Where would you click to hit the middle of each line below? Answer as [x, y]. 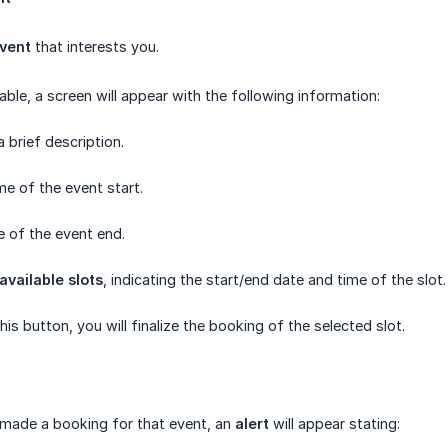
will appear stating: [334, 423]
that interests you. [95, 46]
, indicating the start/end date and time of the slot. [274, 279]
